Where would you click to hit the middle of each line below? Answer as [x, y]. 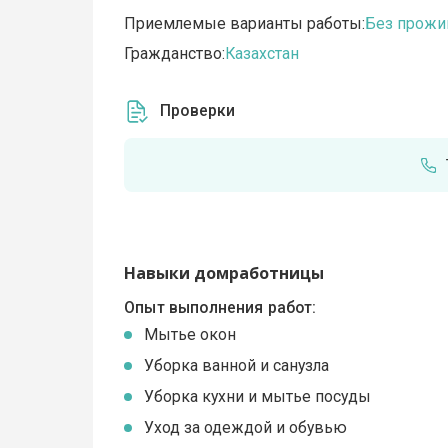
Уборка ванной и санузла [237, 366]
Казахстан [262, 54]
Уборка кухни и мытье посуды [258, 397]
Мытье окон [190, 335]
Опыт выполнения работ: [220, 307]
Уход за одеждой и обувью [246, 428]
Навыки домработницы [224, 273]
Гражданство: [175, 54]
